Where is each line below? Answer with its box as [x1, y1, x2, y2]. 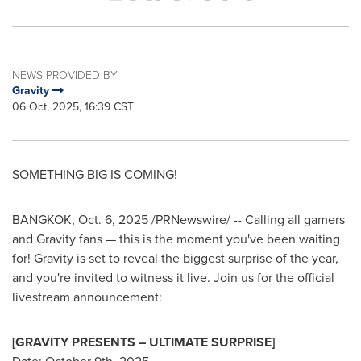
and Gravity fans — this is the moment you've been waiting [12, 230, 340, 248]
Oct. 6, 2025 [78, 210, 148, 229]
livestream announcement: [12, 288, 162, 306]
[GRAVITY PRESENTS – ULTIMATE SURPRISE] [12, 333, 275, 351]
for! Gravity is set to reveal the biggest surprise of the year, [12, 249, 338, 268]
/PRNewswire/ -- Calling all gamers [148, 210, 345, 229]
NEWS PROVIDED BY [12, 67, 118, 82]
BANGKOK [12, 210, 72, 229]
